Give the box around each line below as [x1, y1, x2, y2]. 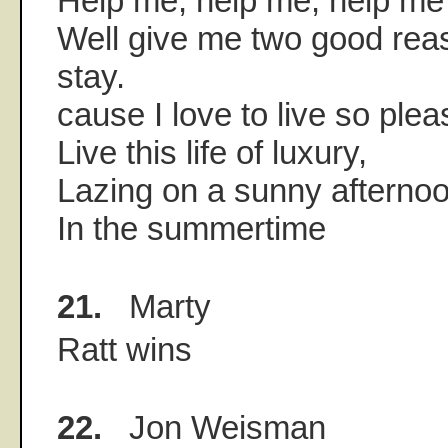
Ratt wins [57, 330, 192, 368]
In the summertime [57, 209, 326, 247]
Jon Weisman [102, 408, 326, 446]
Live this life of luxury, [57, 133, 367, 171]
